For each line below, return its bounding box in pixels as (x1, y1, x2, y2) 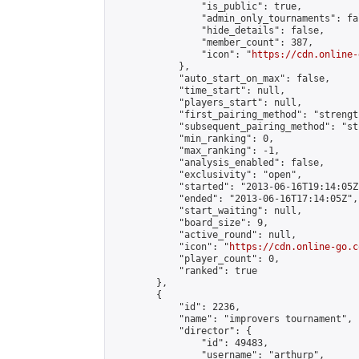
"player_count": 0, (111, 253, 280, 264)
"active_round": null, (111, 229, 296, 240)
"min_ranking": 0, (111, 133, 274, 144)
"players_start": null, (111, 97, 302, 108)
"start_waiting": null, (111, 205, 302, 216)
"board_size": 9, (111, 217, 268, 228)
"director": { (111, 325, 252, 337)
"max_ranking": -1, (111, 145, 280, 156)
